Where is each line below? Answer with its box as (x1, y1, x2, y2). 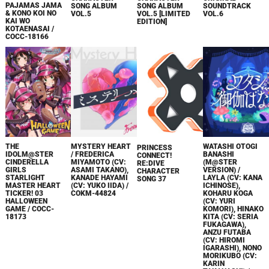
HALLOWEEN (5, 196, 47, 205)
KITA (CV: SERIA (203, 212, 259, 221)
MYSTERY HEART (71, 142, 131, 151)
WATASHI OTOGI (203, 142, 258, 151)
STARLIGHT (5, 173, 45, 182)
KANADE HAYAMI (71, 173, 128, 182)
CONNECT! (137, 151, 172, 160)
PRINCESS (137, 143, 173, 152)
